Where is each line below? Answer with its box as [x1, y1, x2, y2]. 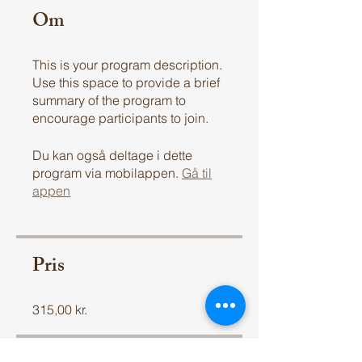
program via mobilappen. [32, 165, 179, 181]
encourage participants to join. [32, 110, 208, 126]
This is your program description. [32, 57, 222, 73]
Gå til [182, 165, 212, 181]
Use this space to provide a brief [32, 74, 220, 90]
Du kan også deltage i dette [32, 147, 192, 163]
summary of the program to [32, 92, 186, 108]
